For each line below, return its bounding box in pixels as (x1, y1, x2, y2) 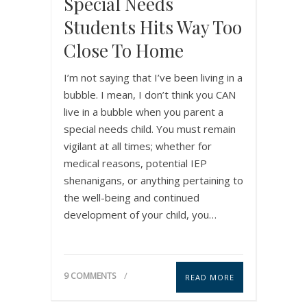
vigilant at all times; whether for (64, 138, 212, 153)
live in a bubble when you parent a (64, 104, 223, 119)
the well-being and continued (64, 190, 199, 204)
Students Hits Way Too (64, 14, 242, 39)
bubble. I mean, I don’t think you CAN (64, 87, 236, 101)
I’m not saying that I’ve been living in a (64, 70, 243, 84)
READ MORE (185, 271, 234, 282)
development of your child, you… (64, 207, 217, 221)
